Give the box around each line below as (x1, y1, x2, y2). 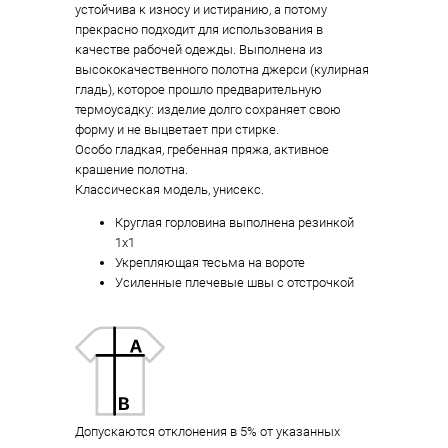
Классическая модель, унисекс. (74, 181, 264, 197)
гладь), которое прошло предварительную (74, 81, 322, 97)
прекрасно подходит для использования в (74, 21, 323, 37)
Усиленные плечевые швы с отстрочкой (114, 274, 354, 290)
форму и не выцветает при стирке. (74, 121, 279, 137)
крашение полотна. (74, 161, 188, 177)
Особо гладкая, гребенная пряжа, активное (74, 141, 329, 157)
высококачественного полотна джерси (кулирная (74, 61, 369, 77)
